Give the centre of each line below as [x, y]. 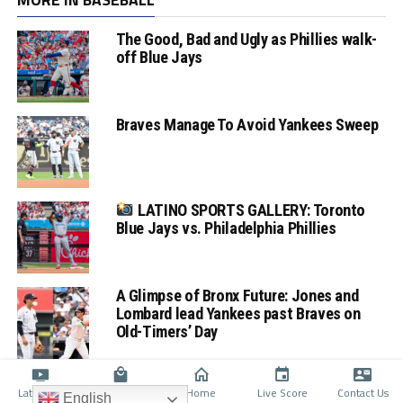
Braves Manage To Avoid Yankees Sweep [247, 124]
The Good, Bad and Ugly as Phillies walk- [246, 39]
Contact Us [363, 393]
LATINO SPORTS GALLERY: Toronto [250, 210]
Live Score [282, 393]
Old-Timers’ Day [167, 331]
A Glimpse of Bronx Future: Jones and [237, 295]
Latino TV [40, 393]
